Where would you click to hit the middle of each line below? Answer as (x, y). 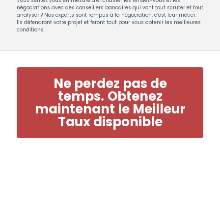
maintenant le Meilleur (110, 109)
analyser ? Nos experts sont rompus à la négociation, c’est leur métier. (107, 15)
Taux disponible (110, 122)
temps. (81, 96)
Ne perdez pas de (110, 83)
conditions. (31, 30)
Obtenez (135, 96)
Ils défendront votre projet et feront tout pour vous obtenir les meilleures (109, 22)
